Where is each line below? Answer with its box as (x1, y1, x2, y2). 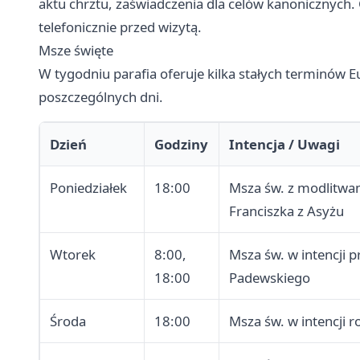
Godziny (154, 135, 208, 154)
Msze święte (39, 41, 113, 60)
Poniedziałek (50, 178, 127, 198)
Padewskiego (229, 268, 310, 288)
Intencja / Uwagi (229, 135, 340, 154)
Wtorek (50, 245, 96, 264)
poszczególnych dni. (39, 88, 163, 107)
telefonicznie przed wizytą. (39, 18, 202, 37)
